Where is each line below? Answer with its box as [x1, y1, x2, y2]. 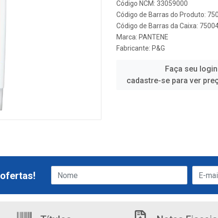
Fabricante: [116, 44, 152, 52]
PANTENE [139, 33, 168, 41]
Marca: [116, 33, 139, 41]
